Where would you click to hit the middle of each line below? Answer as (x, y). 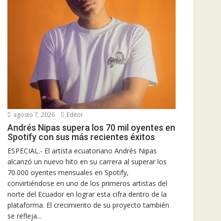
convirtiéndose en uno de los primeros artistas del (87, 183)
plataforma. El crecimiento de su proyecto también (88, 205)
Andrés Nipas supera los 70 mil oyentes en (91, 128)
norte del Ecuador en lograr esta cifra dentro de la (87, 194)
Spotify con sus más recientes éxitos (81, 137)
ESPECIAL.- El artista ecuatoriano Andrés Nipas (82, 151)
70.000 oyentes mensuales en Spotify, (68, 172)
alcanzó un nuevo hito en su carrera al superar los (87, 162)
